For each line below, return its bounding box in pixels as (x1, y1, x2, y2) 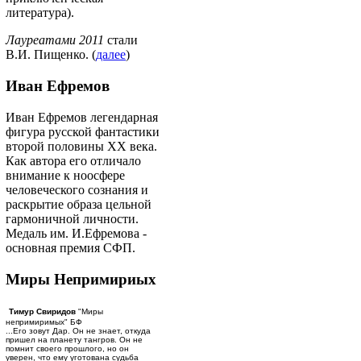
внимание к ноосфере (6, 168, 125, 182)
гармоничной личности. (6, 211, 139, 226)
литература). (6, 6, 74, 20)
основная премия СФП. (6, 240, 135, 255)
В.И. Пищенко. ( (6, 48, 96, 62)
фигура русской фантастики (6, 124, 160, 139)
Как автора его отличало (6, 153, 141, 168)
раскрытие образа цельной (6, 197, 151, 211)
